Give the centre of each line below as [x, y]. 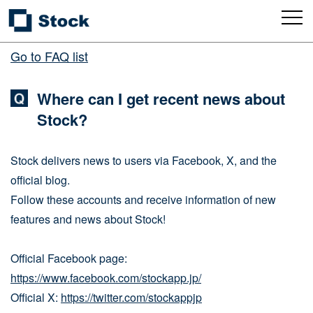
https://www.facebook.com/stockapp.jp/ [106, 278]
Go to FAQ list [49, 56]
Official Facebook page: [69, 258]
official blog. [40, 180]
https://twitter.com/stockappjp [131, 297]
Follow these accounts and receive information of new [143, 199]
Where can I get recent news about [161, 99]
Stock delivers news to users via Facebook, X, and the [144, 160]
